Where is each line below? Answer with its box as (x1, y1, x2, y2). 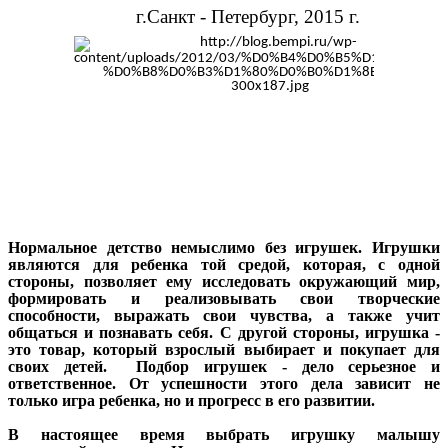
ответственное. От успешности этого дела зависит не (8, 374, 440, 392)
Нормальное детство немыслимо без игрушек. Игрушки (8, 238, 440, 256)
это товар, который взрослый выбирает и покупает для (8, 340, 440, 358)
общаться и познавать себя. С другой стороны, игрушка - (8, 323, 440, 341)
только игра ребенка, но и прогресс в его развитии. (8, 391, 375, 409)
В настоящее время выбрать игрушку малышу (8, 425, 440, 443)
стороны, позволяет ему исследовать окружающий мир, (8, 272, 440, 290)
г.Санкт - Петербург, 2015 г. (135, 5, 360, 27)
